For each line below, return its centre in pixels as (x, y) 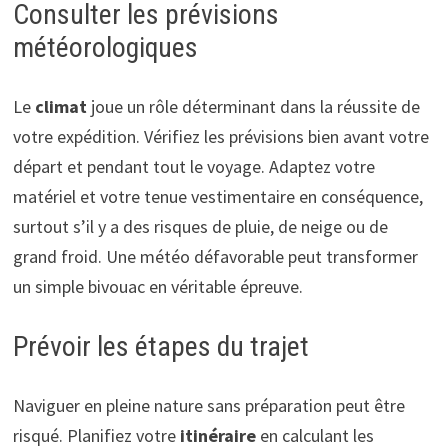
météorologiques (105, 47)
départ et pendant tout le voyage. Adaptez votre (193, 166)
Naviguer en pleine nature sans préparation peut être (208, 405)
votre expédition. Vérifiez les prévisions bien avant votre (220, 136)
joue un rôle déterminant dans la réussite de (253, 106)
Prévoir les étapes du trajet (160, 346)
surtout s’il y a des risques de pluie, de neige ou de (200, 226)
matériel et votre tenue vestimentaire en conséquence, (217, 196)
